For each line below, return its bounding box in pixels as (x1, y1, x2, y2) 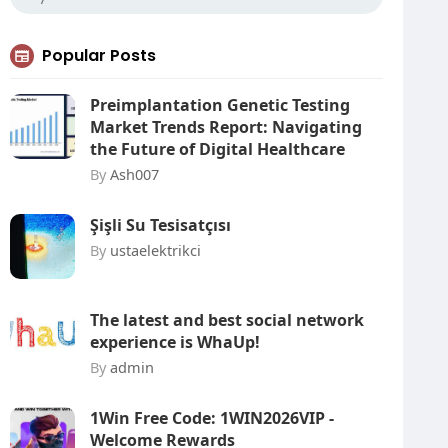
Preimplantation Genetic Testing (90, 94, 350, 116)
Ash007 (110, 164, 159, 184)
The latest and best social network (90, 309, 364, 331)
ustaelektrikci (110, 240, 201, 260)
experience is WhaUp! (90, 331, 260, 353)
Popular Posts (42, 44, 156, 67)
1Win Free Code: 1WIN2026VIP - (90, 407, 334, 429)
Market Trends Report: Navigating (90, 116, 362, 138)
